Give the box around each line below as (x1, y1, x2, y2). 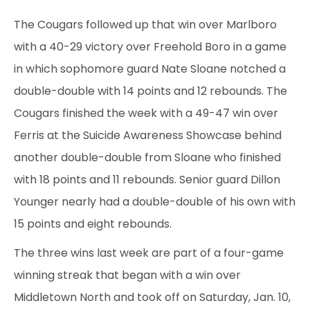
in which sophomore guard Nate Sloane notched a (14, 60, 286, 77)
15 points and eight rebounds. (14, 215, 172, 232)
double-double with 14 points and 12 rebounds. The (14, 82, 287, 99)
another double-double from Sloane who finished (14, 149, 281, 165)
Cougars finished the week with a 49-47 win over (14, 104, 278, 121)
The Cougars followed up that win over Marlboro (14, 16, 277, 33)
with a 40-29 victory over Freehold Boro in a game (14, 38, 286, 55)
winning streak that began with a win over (14, 266, 241, 283)
